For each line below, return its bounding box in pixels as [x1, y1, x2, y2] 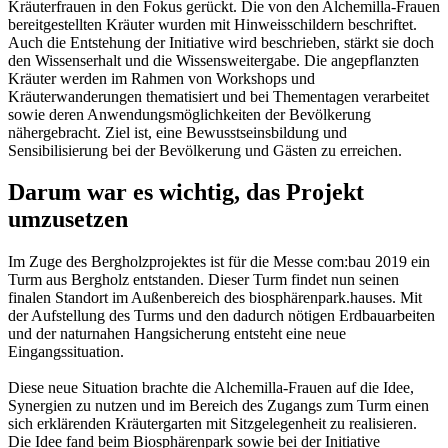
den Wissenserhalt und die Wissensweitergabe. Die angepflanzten [8, 51, 419, 69]
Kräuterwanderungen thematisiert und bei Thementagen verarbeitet [8, 87, 429, 105]
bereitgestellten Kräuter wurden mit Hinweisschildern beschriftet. [8, 15, 417, 33]
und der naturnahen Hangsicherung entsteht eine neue [8, 325, 346, 343]
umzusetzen [8, 206, 128, 233]
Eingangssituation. [8, 343, 124, 361]
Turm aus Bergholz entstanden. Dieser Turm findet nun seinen [8, 271, 399, 289]
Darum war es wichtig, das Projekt [8, 179, 364, 206]
